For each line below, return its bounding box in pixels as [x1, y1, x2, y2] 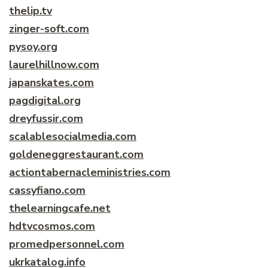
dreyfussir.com [9, 111, 83, 126]
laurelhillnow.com [9, 57, 99, 72]
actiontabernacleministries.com [9, 165, 170, 179]
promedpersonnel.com [9, 236, 124, 251]
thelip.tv [9, 3, 52, 18]
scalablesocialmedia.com [9, 129, 136, 144]
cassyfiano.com [9, 182, 86, 197]
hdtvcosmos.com [9, 218, 95, 233]
